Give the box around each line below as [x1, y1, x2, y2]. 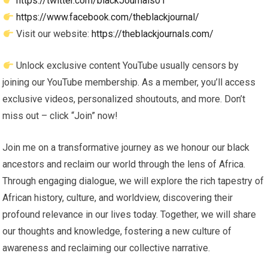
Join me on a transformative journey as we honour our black [2, 142, 250, 153]
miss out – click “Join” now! [2, 110, 118, 121]
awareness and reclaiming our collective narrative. [2, 242, 211, 254]
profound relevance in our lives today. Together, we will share [2, 209, 257, 220]
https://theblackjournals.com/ [91, 28, 214, 39]
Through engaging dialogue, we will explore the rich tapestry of [2, 175, 264, 187]
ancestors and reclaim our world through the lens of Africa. [2, 159, 246, 170]
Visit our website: [13, 28, 92, 39]
